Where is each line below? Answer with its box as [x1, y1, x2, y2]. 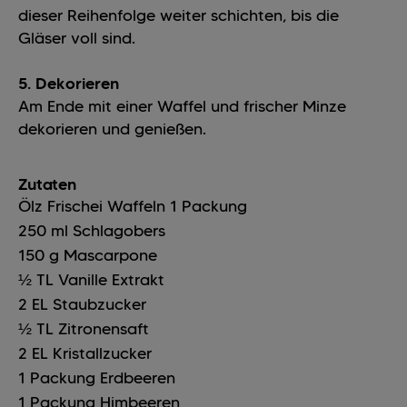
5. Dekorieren [18, 74, 119, 94]
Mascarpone [64, 245, 157, 266]
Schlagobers [73, 221, 165, 242]
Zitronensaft [58, 319, 149, 340]
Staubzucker [53, 294, 146, 315]
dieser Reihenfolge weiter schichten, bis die [18, 5, 339, 26]
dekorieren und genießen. [18, 119, 206, 140]
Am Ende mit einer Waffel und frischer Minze [18, 96, 346, 117]
